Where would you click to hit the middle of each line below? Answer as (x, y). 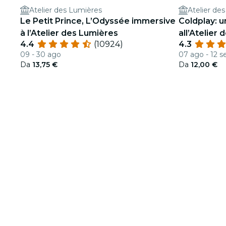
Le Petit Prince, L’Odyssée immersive (98, 21)
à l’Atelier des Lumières (69, 33)
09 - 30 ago (41, 54)
